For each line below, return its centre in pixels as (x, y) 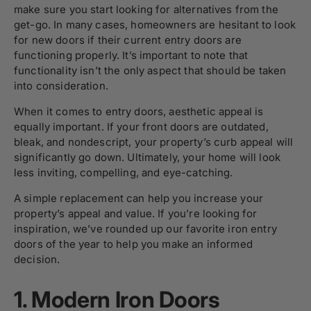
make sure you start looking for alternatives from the (146, 9)
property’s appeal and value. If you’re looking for (136, 213)
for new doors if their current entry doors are (128, 40)
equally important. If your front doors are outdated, (141, 127)
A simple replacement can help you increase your (139, 198)
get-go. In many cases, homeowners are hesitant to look (155, 25)
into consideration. (61, 86)
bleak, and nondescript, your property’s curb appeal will (154, 142)
